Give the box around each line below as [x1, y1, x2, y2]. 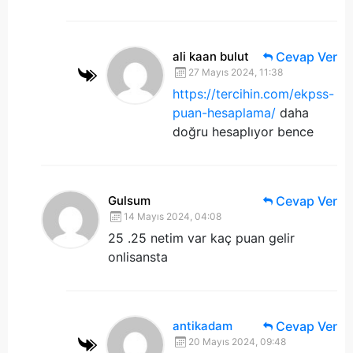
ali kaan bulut [173, 49, 249, 64]
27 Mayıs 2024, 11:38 [188, 66, 283, 78]
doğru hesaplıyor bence [173, 124, 314, 139]
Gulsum [108, 193, 150, 208]
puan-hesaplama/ [173, 105, 276, 121]
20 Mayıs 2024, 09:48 [188, 336, 286, 347]
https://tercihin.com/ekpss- [173, 86, 334, 102]
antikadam [173, 318, 232, 333]
